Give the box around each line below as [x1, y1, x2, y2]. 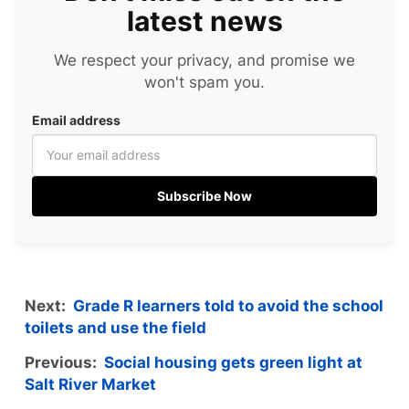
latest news [126, 5, 283, 38]
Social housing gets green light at [104, 353, 362, 372]
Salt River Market [25, 375, 156, 394]
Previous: [25, 353, 104, 372]
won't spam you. [144, 73, 265, 92]
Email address [32, 112, 121, 129]
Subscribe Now [157, 188, 252, 204]
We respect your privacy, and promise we [54, 51, 355, 70]
